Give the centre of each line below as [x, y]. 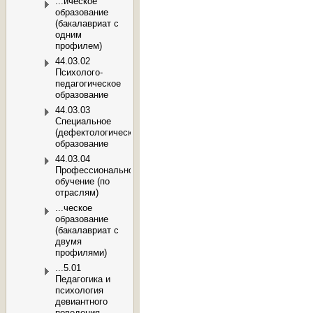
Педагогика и [83, 279]
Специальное [83, 122]
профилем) [79, 46]
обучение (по [82, 182]
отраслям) [77, 193]
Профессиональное [97, 170]
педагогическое [88, 84]
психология [79, 291]
